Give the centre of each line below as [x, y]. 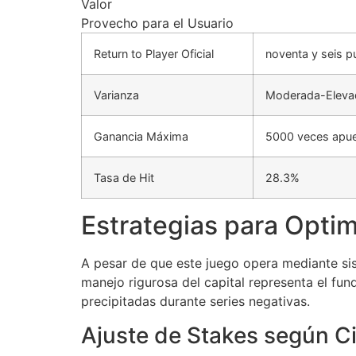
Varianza [116, 95]
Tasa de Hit [124, 178]
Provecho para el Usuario [157, 23]
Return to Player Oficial [154, 54]
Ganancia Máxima [141, 137]
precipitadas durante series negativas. [195, 302]
